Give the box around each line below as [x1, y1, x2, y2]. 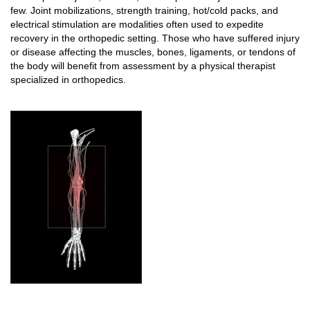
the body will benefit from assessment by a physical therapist [10, 60, 275, 71]
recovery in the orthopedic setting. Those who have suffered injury [10, 33, 300, 44]
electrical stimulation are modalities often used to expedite [10, 19, 264, 30]
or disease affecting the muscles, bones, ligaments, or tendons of [10, 46, 295, 57]
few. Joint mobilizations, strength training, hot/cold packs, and [10, 5, 278, 16]
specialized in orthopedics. [10, 74, 126, 85]
